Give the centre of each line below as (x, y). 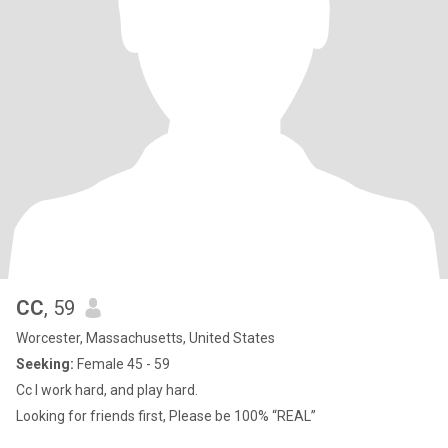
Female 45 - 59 (122, 364)
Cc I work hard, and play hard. (107, 390)
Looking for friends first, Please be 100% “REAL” (166, 416)
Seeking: (45, 364)
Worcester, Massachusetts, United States (145, 338)
